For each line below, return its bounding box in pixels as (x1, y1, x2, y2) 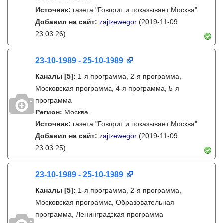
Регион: (35, 108, 64, 116)
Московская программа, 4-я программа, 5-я (35, 84, 179, 92)
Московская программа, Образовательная (35, 198, 174, 206)
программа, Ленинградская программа (35, 210, 163, 218)
